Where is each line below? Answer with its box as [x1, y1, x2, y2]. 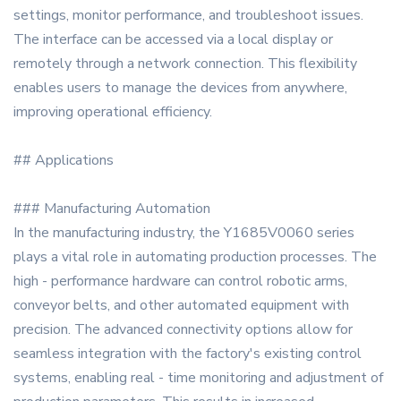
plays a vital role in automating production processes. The [13, 247, 377, 268]
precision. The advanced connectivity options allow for [13, 320, 353, 340]
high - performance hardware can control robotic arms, [13, 271, 347, 292]
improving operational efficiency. [13, 102, 212, 123]
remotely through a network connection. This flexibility [13, 54, 357, 74]
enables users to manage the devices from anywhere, [13, 78, 347, 98]
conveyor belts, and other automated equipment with [13, 295, 349, 316]
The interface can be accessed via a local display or [13, 30, 333, 50]
